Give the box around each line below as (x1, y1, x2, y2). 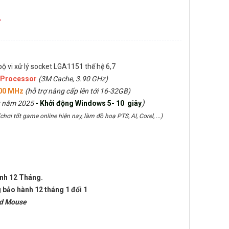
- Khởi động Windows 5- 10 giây (34, 99, 142, 107)
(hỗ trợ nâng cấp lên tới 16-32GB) (25, 87, 130, 95)
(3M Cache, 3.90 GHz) (38, 75, 108, 83)
